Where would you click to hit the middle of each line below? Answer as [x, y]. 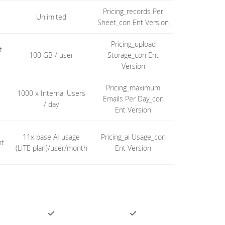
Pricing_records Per [133, 11]
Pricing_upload [133, 44]
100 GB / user [51, 55]
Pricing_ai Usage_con [133, 137]
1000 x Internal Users [51, 93]
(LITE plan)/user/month [51, 148]
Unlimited [51, 17]
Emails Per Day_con [133, 99]
